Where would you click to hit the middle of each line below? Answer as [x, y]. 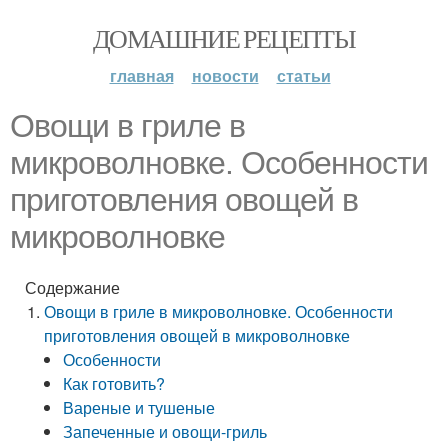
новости [225, 75]
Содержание [72, 287]
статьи [303, 75]
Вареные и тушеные [139, 407]
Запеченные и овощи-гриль [165, 431]
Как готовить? [114, 383]
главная [141, 75]
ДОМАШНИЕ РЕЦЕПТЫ [224, 38]
